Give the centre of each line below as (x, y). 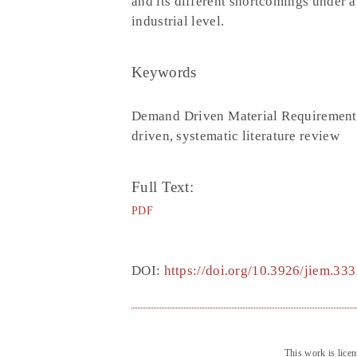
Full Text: (163, 187)
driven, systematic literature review (235, 136)
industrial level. (178, 21)
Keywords (164, 73)
